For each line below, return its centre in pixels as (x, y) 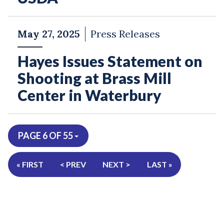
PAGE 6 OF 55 (46, 135)
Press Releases (125, 34)
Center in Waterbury (89, 95)
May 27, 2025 (49, 34)
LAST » (160, 164)
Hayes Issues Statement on (110, 61)
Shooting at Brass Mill (94, 78)
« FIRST (30, 164)
